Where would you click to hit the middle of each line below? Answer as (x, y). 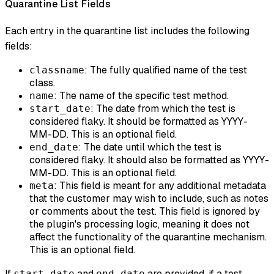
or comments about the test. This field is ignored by (145, 212)
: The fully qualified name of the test (166, 70)
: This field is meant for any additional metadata (160, 186)
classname (57, 70)
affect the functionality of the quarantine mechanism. (148, 237)
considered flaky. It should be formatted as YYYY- (139, 122)
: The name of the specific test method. (141, 96)
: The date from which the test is (163, 109)
